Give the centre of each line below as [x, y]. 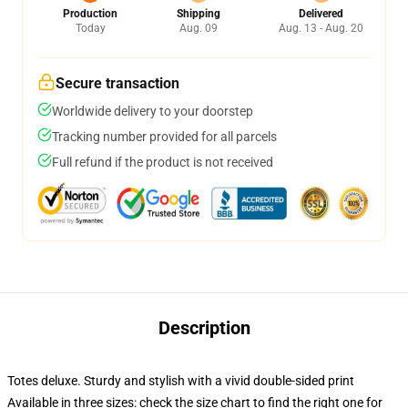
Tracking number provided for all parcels [164, 137]
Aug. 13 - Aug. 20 [321, 28]
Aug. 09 [198, 28]
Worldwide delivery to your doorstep [153, 111]
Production [90, 14]
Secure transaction [117, 83]
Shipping [198, 14]
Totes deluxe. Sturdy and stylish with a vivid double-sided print [181, 381]
